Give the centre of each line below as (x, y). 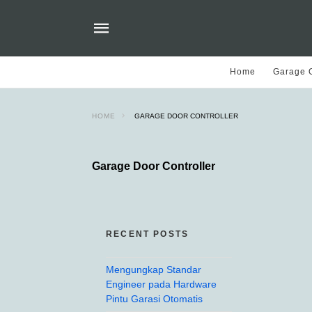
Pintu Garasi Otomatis (154, 299)
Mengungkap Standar (154, 270)
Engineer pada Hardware (161, 284)
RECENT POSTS (148, 234)
